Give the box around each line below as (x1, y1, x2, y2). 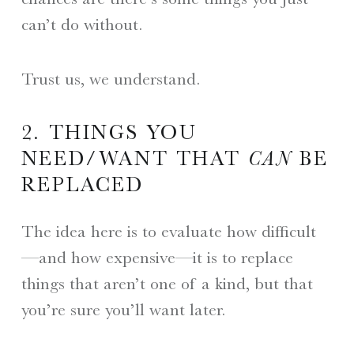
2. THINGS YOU (21, 121, 198, 145)
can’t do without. (21, 13, 142, 34)
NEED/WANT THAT (21, 147, 248, 171)
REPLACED (21, 173, 144, 197)
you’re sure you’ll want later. (21, 299, 225, 320)
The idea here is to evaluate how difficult (21, 221, 316, 242)
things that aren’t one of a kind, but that (21, 273, 313, 294)
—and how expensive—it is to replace (21, 247, 293, 268)
